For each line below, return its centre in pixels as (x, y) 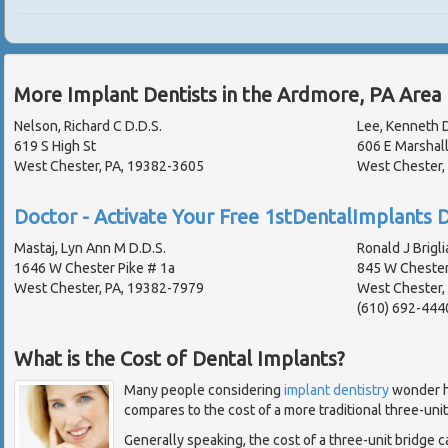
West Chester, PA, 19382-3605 (109, 166)
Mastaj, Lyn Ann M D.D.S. (90, 248)
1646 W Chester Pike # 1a (94, 268)
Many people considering (204, 390)
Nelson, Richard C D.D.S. (88, 126)
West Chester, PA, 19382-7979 (109, 288)
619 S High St (55, 146)
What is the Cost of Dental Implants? (179, 359)
